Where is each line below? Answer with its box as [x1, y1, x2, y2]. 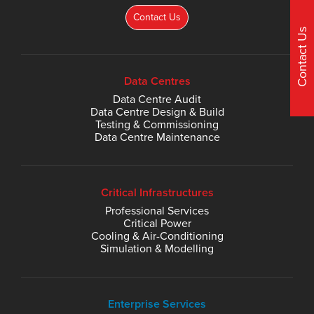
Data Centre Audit [113, 92, 201, 107]
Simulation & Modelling [100, 241, 214, 256]
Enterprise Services [108, 296, 206, 311]
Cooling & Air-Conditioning [90, 228, 224, 243]
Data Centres [123, 74, 191, 88]
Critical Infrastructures [100, 185, 214, 200]
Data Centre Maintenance [94, 130, 220, 144]
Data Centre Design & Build [90, 104, 224, 119]
